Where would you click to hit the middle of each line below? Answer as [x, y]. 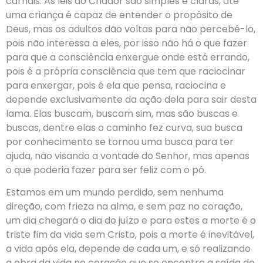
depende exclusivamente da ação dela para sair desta [131, 100]
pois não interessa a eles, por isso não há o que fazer [127, 43]
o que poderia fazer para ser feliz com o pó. [106, 170]
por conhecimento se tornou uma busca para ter [120, 142]
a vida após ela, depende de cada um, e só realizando [128, 249]
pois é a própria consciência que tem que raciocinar [126, 72]
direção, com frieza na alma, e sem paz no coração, [124, 207]
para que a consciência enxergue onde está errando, [128, 58]
